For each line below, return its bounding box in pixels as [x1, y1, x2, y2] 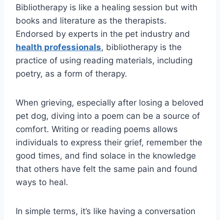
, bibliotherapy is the [101, 42, 182, 53]
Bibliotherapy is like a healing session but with [16, 2, 197, 13]
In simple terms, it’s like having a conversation [16, 206, 195, 217]
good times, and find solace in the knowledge [16, 151, 196, 161]
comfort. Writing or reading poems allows [16, 124, 178, 135]
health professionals [16, 42, 101, 53]
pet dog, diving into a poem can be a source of [16, 111, 200, 121]
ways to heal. [16, 177, 68, 188]
